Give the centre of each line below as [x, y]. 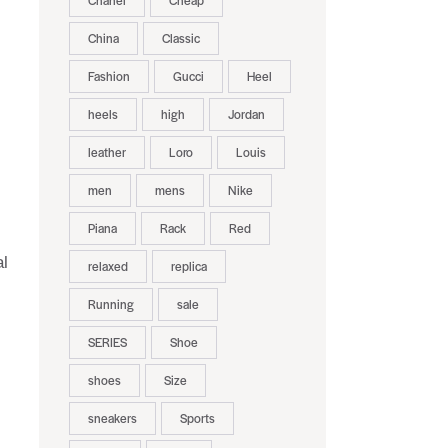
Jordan [246, 114]
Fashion [108, 76]
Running [110, 304]
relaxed [107, 266]
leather [106, 152]
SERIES [107, 342]
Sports [197, 418]
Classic [180, 38]
